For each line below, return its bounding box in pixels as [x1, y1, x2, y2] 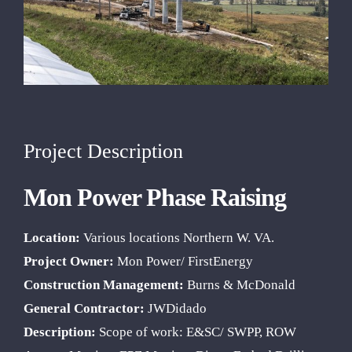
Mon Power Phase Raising [23, 182, 286, 211]
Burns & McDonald [183, 277, 295, 292]
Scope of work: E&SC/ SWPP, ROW [95, 324, 296, 339]
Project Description [24, 139, 183, 163]
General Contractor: [23, 300, 145, 316]
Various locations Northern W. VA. [79, 229, 274, 245]
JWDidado [144, 300, 207, 316]
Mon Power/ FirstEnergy [113, 253, 253, 269]
